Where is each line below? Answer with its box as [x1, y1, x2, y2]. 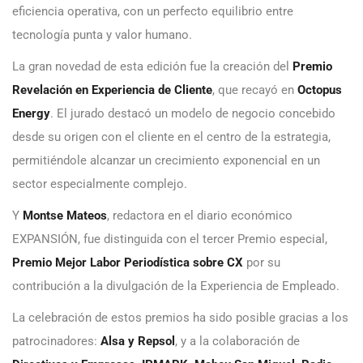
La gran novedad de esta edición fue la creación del [12, 59, 293, 75]
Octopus [297, 83, 342, 98]
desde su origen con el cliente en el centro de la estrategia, [12, 130, 331, 145]
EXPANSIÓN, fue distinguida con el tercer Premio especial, [12, 232, 327, 247]
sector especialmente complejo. [12, 177, 187, 192]
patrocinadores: [12, 334, 100, 349]
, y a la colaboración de [175, 334, 300, 349]
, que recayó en [212, 83, 297, 98]
